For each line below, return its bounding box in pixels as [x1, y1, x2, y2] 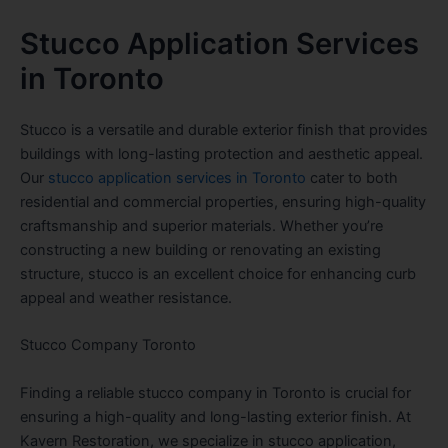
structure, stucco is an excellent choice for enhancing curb [20, 265, 416, 284]
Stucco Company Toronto [20, 336, 196, 355]
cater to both [306, 169, 398, 188]
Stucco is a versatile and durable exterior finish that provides [20, 121, 428, 140]
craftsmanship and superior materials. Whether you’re [20, 217, 383, 236]
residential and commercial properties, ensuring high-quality [20, 193, 426, 212]
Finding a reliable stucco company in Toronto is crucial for [20, 383, 411, 402]
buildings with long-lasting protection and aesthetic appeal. [20, 145, 423, 164]
